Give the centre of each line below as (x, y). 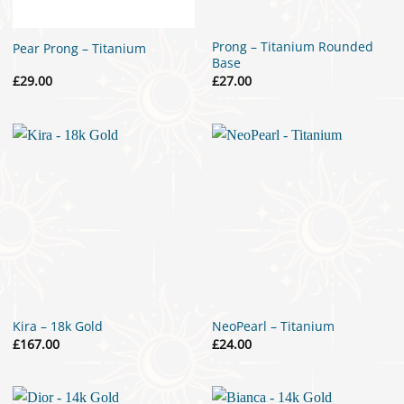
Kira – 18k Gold (57, 326)
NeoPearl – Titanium (274, 326)
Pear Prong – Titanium (79, 49)
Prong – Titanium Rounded (293, 47)
